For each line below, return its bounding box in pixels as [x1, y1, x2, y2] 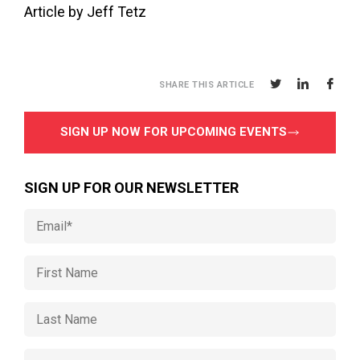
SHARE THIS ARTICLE [159, 79, 254, 90]
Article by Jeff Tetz [24, 2, 146, 20]
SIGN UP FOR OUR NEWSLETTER [24, 178, 239, 196]
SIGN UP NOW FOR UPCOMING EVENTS [60, 124, 287, 139]
